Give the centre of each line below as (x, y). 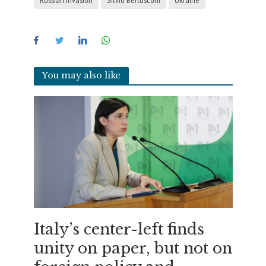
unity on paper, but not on (133, 248)
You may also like (81, 76)
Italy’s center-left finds (119, 229)
